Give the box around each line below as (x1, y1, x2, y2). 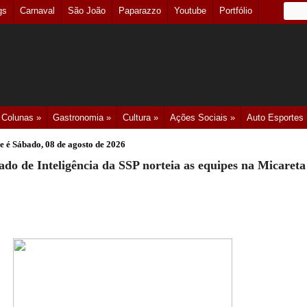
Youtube (174, 5, 206, 16)
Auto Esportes (247, 112, 304, 123)
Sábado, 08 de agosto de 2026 (12, 139, 125, 149)
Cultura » (123, 112, 158, 123)
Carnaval (20, 5, 55, 16)
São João (68, 5, 106, 16)
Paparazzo (119, 5, 161, 16)
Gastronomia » (53, 112, 111, 123)
